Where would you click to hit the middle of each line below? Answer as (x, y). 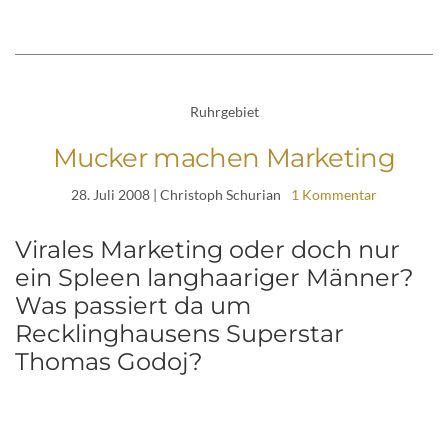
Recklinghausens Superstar (179, 334)
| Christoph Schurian (215, 195)
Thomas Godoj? (109, 362)
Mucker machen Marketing (224, 158)
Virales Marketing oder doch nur (207, 250)
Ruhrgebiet (224, 111)
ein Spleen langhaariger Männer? (214, 278)
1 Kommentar (334, 195)
